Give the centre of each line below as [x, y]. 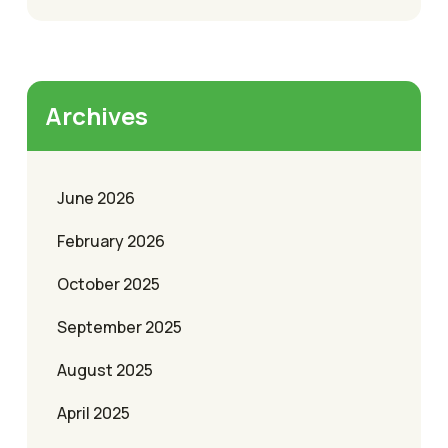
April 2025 [93, 412]
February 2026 [111, 240]
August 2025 [105, 369]
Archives [96, 115]
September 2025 [119, 326]
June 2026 [96, 197]
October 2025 [108, 283]
